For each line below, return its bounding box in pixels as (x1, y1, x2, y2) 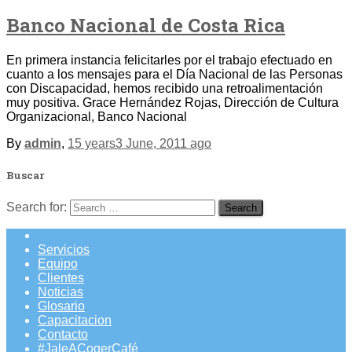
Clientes (38, 270, 84, 284)
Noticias (38, 284, 83, 299)
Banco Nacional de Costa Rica (6, 12, 285, 38)
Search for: (6, 200, 67, 214)
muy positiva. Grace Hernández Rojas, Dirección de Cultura (6, 95, 339, 109)
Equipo (38, 256, 78, 270)
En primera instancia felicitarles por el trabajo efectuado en (6, 53, 332, 67)
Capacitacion (38, 313, 112, 327)
